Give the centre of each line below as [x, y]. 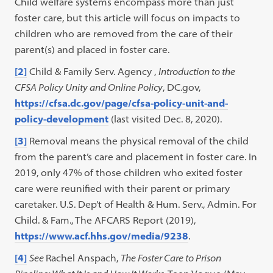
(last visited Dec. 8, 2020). [165, 119]
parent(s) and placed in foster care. [92, 49]
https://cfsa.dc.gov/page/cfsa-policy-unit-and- [122, 103]
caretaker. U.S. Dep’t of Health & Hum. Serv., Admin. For [136, 204]
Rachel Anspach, [83, 258]
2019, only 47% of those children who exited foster [129, 172]
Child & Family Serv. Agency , [93, 71]
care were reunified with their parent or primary [122, 188]
